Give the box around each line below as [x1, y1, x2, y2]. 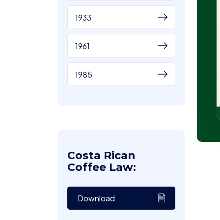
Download [78, 193, 115, 203]
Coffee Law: [67, 161, 136, 174]
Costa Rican [67, 149, 136, 162]
